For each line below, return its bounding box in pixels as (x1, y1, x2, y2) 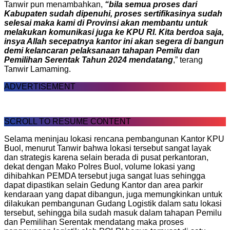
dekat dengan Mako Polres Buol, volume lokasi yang (4, 162, 195, 171)
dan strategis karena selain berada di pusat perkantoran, (4, 152, 208, 162)
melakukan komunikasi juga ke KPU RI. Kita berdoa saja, (4, 27, 224, 36)
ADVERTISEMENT (4, 82, 75, 91)
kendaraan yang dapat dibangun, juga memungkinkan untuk (4, 189, 222, 199)
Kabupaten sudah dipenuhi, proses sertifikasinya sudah (4, 9, 222, 18)
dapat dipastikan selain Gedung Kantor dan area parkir (4, 180, 203, 189)
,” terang (173, 55, 203, 64)
